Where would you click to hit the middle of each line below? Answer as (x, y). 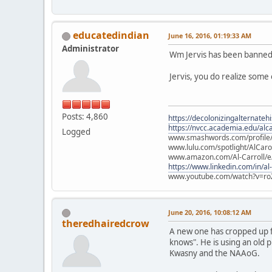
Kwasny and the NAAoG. (215, 253)
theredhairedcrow (106, 224)
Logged (76, 132)
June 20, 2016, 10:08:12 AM (210, 212)
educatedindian (111, 36)
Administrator (90, 49)
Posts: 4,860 (85, 117)
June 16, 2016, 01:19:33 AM (210, 36)
